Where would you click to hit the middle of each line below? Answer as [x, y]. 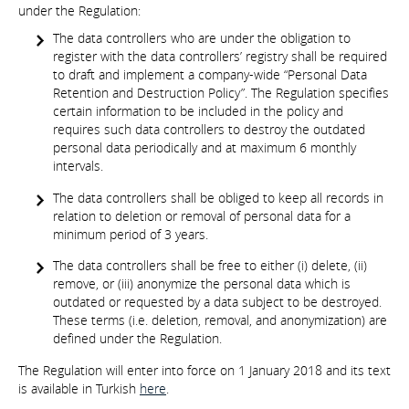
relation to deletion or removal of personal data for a [202, 215]
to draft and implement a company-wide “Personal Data [210, 75]
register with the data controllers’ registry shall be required [220, 57]
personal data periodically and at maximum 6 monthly [204, 148]
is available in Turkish [79, 388]
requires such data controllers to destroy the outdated [209, 130]
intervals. [78, 166]
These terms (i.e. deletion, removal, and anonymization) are [220, 320]
